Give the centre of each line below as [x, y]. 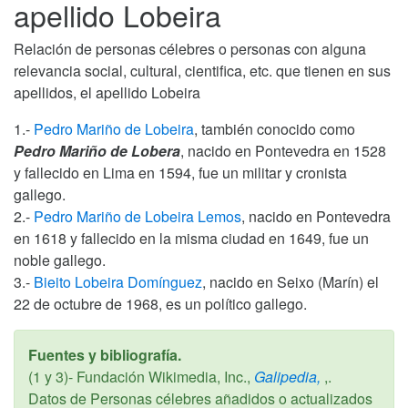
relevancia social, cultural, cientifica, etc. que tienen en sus [202, 70]
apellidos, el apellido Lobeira [107, 92]
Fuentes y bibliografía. [105, 354]
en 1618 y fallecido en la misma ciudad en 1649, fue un [191, 238]
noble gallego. [60, 260]
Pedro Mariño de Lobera [97, 150]
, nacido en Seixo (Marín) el [291, 281]
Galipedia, [286, 376]
